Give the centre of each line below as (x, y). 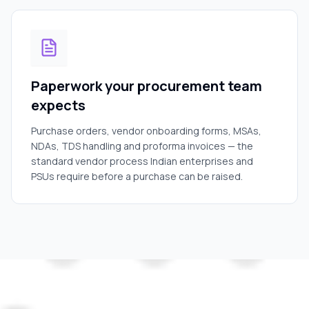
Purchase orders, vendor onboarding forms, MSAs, (146, 131)
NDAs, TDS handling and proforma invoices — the (142, 146)
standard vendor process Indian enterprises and (142, 161)
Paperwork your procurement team (147, 86)
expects (58, 105)
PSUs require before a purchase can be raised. (137, 176)
